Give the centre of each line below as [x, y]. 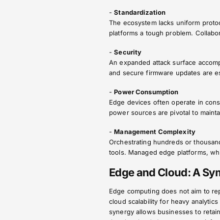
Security [128, 52]
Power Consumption [146, 92]
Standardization [140, 12]
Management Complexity [155, 132]
